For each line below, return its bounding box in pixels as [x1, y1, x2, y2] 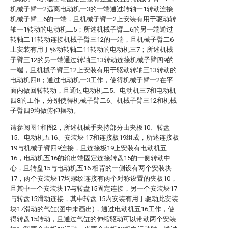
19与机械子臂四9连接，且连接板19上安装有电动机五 [10, 144, 167, 152]
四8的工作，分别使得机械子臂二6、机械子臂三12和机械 [10, 97, 177, 104]
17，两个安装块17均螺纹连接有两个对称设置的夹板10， [10, 175, 177, 182]
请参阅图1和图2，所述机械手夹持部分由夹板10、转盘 [10, 124, 170, 131]
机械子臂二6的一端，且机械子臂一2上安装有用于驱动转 [10, 15, 176, 23]
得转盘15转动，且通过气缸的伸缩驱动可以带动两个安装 [10, 215, 176, 223]
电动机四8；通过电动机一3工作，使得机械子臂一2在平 [10, 76, 173, 84]
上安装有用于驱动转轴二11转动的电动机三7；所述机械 [10, 46, 173, 53]
